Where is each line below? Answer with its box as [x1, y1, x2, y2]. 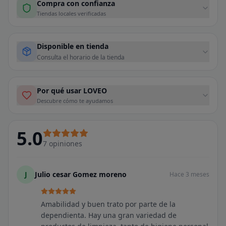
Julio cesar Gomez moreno [35, 169, 127, 179]
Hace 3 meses [169, 170, 209, 179]
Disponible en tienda [37, 41, 108, 51]
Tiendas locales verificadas [37, 10, 106, 17]
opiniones [49, 139, 82, 148]
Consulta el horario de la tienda [37, 53, 125, 62]
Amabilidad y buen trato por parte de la [41, 199, 176, 209]
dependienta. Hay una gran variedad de [41, 210, 177, 220]
